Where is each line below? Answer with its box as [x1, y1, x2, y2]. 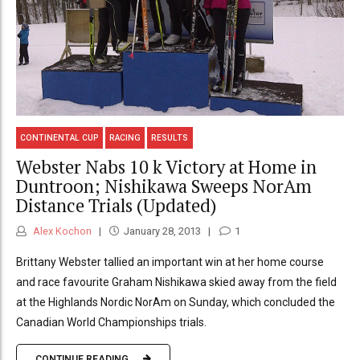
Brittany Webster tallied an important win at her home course [16, 256, 324, 269]
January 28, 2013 [123, 225, 201, 238]
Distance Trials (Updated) [16, 193, 216, 217]
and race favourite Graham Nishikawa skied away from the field [16, 276, 337, 289]
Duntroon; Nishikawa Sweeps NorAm [16, 174, 312, 198]
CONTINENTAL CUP [20, 133, 100, 142]
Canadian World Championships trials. [16, 316, 207, 329]
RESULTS [151, 133, 189, 142]
